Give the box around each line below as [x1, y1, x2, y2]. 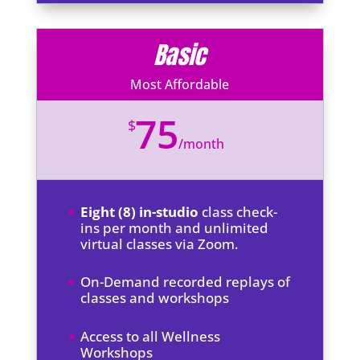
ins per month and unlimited [80, 219, 268, 238]
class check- [198, 202, 277, 222]
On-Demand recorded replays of [80, 272, 290, 292]
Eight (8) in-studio [80, 202, 198, 222]
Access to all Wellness [80, 326, 220, 346]
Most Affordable [130, 76, 230, 94]
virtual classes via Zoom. [80, 235, 239, 254]
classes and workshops [80, 288, 229, 308]
